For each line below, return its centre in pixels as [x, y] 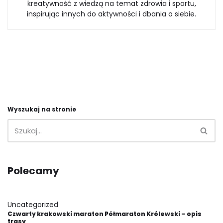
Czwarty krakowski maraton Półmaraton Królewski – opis [105, 214]
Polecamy [33, 171]
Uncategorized [33, 205]
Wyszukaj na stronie [42, 110]
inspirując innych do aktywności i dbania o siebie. [111, 14]
